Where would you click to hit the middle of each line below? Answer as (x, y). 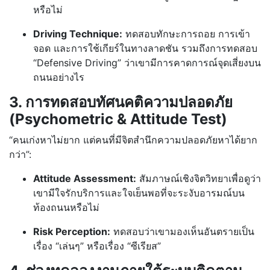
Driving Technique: (78, 33)
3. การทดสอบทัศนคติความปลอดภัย (121, 102)
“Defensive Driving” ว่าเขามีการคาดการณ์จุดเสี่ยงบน (147, 62)
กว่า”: (20, 154)
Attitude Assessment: (85, 178)
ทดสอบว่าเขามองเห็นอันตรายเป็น (182, 231)
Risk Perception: (72, 231)
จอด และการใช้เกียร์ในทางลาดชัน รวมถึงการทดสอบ (145, 48)
